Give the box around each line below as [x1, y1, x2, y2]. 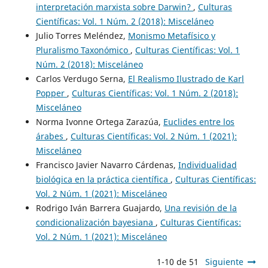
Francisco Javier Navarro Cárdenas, [35, 159, 178, 170]
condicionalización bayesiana [35, 216, 156, 228]
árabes [35, 130, 66, 142]
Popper [35, 87, 67, 99]
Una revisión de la [164, 202, 237, 214]
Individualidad [178, 159, 237, 170]
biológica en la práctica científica [35, 173, 170, 185]
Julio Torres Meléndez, [35, 29, 128, 41]
